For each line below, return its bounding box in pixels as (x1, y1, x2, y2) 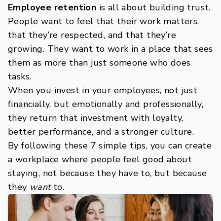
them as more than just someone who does (8, 57, 191, 69)
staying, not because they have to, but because (8, 167, 207, 179)
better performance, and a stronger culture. (8, 126, 194, 138)
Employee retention (8, 1, 97, 13)
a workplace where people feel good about (8, 153, 192, 165)
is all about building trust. (96, 1, 211, 13)
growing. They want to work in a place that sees (8, 43, 213, 55)
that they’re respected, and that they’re (8, 29, 176, 41)
